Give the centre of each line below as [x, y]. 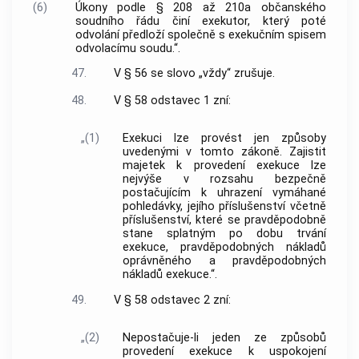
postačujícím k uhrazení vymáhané [224, 193]
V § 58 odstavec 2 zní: [172, 300]
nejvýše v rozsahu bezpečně [224, 179]
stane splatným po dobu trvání [224, 234]
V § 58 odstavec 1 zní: [172, 101]
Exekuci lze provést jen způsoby [224, 139]
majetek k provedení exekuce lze [224, 166]
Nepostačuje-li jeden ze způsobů [224, 338]
